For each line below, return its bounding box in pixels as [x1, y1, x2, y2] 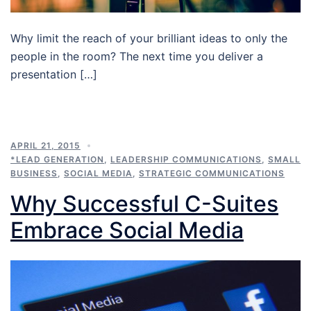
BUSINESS [10, 167, 58, 178]
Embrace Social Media [10, 216, 244, 244]
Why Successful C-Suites [10, 190, 278, 217]
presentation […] [10, 67, 97, 81]
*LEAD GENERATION [10, 153, 104, 165]
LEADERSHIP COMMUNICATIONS [110, 153, 262, 165]
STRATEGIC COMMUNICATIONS [139, 167, 285, 178]
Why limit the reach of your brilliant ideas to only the [10, 31, 287, 45]
